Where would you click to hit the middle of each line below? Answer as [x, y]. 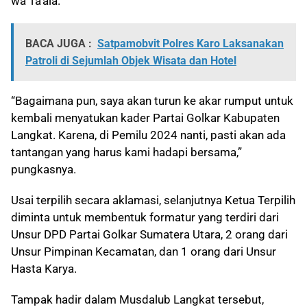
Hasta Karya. [44, 269]
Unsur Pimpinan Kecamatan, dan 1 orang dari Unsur [144, 251]
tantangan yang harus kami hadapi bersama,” [126, 152]
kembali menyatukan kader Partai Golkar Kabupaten [145, 118]
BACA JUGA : [59, 44]
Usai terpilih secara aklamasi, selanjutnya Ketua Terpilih [153, 200]
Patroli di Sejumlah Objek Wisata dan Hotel [131, 61]
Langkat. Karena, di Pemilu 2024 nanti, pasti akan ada [148, 135]
